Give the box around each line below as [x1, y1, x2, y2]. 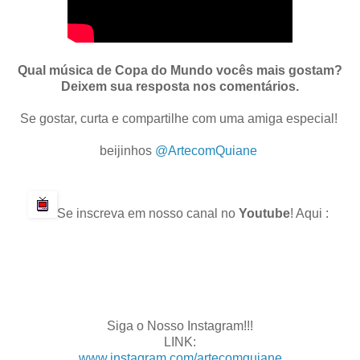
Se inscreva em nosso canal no [57, 206, 239, 220]
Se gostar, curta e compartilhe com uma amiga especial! [19, 111, 341, 125]
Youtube [239, 206, 290, 220]
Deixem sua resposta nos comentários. [61, 79, 299, 93]
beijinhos [100, 143, 155, 157]
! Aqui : [290, 206, 332, 220]
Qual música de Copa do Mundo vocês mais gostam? [18, 63, 342, 77]
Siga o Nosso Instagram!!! [107, 318, 253, 333]
